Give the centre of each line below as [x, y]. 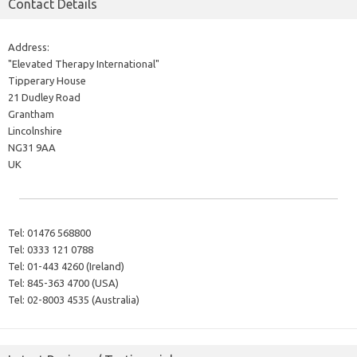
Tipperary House [47, 80]
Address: [29, 47]
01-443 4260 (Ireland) [75, 266]
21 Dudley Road [44, 97]
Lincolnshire [35, 130]
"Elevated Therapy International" [84, 63]
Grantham [31, 114]
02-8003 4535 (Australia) [82, 299]
